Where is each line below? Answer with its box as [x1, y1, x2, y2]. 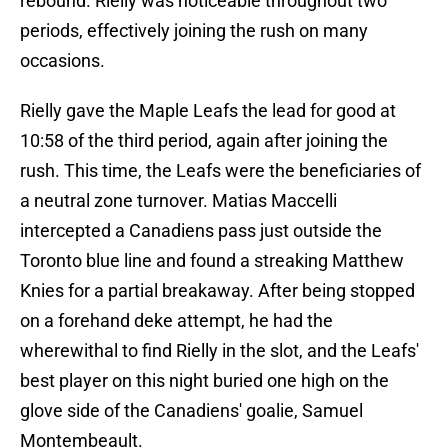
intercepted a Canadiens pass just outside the [20, 220, 382, 242]
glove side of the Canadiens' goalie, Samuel [20, 400, 363, 422]
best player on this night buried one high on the [20, 370, 389, 392]
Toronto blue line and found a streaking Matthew [20, 250, 404, 272]
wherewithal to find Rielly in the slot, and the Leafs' [20, 340, 419, 362]
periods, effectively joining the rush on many [20, 20, 368, 42]
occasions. [20, 50, 105, 72]
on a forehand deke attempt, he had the [20, 310, 333, 332]
